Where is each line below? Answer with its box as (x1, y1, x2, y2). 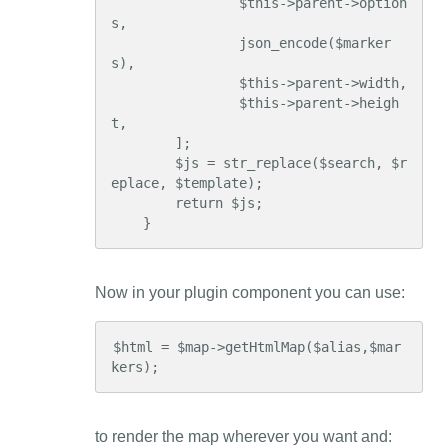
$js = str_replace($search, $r (111, 154, 175, 171)
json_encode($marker (111, 34, 239, 51)
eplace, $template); (111, 174, 263, 191)
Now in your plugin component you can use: (95, 283, 405, 301)
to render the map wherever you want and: (95, 427, 392, 445)
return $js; (111, 194, 175, 211)
